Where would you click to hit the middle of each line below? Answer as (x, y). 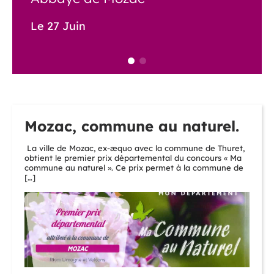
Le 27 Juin (58, 26)
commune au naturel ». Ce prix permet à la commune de (134, 168)
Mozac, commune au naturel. (132, 126)
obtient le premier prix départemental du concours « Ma (133, 158)
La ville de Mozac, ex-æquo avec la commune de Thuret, (135, 148)
